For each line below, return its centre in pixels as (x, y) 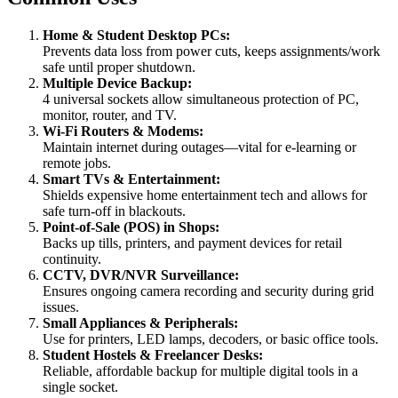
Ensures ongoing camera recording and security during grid (208, 291)
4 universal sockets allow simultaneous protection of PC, (201, 99)
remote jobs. (77, 163)
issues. (61, 307)
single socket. (80, 387)
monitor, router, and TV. (110, 115)
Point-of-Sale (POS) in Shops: (131, 227)
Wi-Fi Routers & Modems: (123, 131)
